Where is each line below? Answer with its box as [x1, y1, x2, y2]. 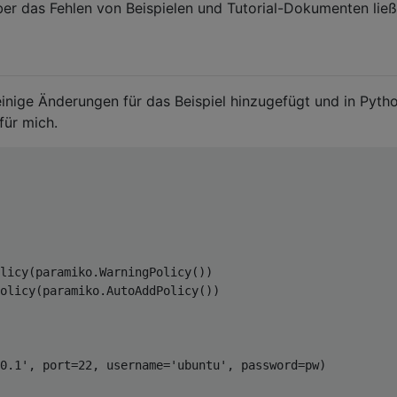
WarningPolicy [99, 264, 191, 279]
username [99, 357, 163, 372]
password [234, 357, 298, 372]
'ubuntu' [170, 357, 227, 372]
